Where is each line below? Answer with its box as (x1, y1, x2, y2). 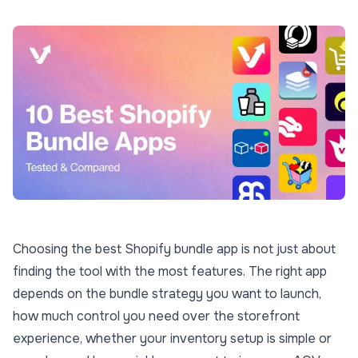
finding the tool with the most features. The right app (13, 263, 327, 280)
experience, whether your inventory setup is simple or (13, 330, 332, 348)
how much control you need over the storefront (13, 308, 300, 325)
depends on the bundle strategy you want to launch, (13, 285, 321, 303)
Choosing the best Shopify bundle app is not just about (13, 241, 336, 258)
